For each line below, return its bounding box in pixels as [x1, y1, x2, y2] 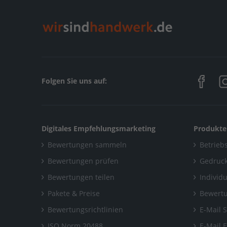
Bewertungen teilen [48, 172, 115, 182]
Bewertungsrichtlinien [48, 204, 123, 214]
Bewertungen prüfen [48, 156, 119, 166]
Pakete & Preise [48, 188, 100, 198]
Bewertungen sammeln [48, 139, 127, 149]
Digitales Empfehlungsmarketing [42, 123, 156, 133]
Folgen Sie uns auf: [42, 75, 107, 86]
